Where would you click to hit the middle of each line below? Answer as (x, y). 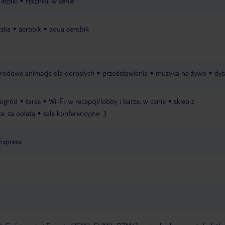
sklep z (184, 101)
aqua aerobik (69, 29)
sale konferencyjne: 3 (75, 113)
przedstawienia (125, 73)
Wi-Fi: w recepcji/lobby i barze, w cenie (107, 101)
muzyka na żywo (181, 73)
